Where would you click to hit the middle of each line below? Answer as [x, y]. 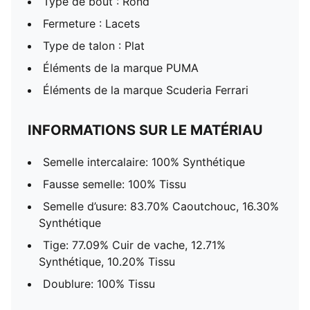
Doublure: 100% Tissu [99, 284]
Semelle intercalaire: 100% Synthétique [144, 162]
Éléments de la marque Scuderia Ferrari [146, 90]
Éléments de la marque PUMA [121, 68]
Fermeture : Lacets [91, 24]
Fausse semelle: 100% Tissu [115, 184]
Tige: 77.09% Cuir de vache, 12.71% [134, 245]
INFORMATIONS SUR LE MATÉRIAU [145, 130]
